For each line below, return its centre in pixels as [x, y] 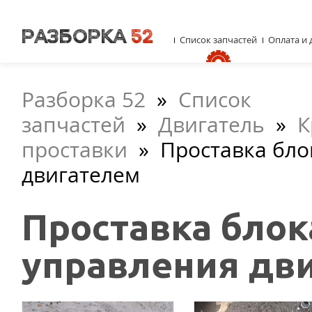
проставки [75, 149]
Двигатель [211, 124]
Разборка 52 [84, 99]
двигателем [81, 174]
